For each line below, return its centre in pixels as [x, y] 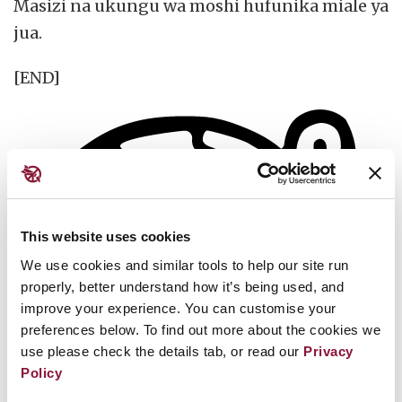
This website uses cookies [106, 236]
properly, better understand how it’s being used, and [182, 286]
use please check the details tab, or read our [162, 351]
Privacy [328, 351]
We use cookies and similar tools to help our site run [185, 265]
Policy [41, 372]
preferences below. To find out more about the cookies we [201, 329]
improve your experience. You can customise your [179, 308]
